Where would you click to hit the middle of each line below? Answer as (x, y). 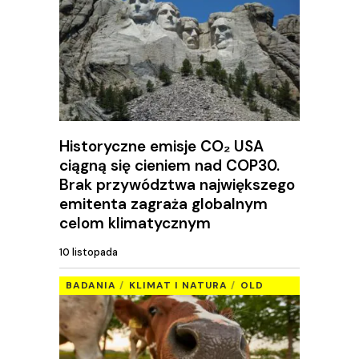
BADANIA (91, 285)
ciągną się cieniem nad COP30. (169, 165)
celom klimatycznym (135, 223)
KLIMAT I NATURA (178, 285)
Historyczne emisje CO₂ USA (161, 146)
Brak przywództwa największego (177, 184)
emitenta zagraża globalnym (163, 204)
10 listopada (89, 252)
